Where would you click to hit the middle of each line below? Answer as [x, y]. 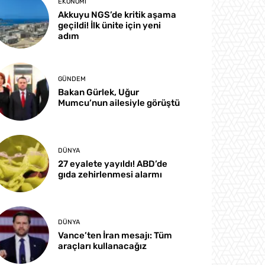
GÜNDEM [72, 79]
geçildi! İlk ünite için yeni [110, 26]
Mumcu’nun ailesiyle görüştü [119, 103]
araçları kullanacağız [103, 246]
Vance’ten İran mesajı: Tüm [115, 235]
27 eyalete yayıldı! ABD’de [113, 164]
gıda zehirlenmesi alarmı [110, 174]
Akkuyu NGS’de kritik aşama [117, 15]
